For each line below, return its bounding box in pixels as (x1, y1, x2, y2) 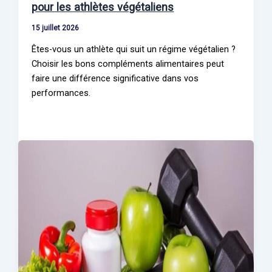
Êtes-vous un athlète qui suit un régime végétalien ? (32, 44, 236, 55)
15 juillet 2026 (32, 23, 80, 32)
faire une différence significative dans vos (32, 73, 199, 84)
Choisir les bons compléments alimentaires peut (32, 58, 225, 70)
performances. (32, 87, 91, 99)
